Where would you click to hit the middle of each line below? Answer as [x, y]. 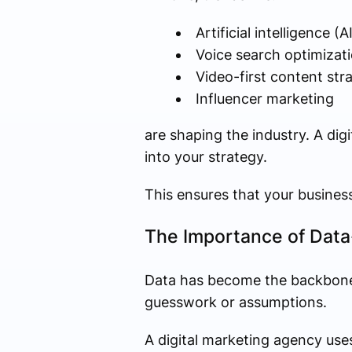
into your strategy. [205, 157]
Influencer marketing [264, 99]
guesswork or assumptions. [235, 302]
